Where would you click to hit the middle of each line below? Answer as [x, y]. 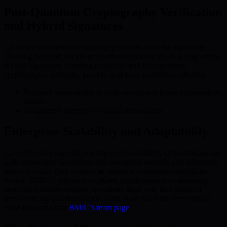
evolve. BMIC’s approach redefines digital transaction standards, [107, 180]
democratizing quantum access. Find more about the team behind [107, 199]
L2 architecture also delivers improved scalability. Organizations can [113, 153]
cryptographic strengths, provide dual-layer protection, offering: [105, 74]
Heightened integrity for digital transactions [93, 110]
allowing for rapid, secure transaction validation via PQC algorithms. [113, 56]
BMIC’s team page [99, 208]
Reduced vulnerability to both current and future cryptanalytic [123, 92]
